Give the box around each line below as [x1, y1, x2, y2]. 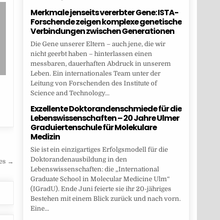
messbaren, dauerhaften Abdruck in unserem [30, 60, 171, 68]
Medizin [30, 131, 60, 143]
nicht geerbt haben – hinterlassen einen [30, 50, 152, 58]
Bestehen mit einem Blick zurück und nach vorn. [30, 195, 181, 203]
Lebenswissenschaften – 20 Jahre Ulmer [30, 112, 179, 124]
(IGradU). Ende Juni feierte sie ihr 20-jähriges [30, 185, 171, 193]
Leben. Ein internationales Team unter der [30, 70, 161, 78]
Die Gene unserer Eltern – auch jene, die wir [30, 40, 165, 48]
